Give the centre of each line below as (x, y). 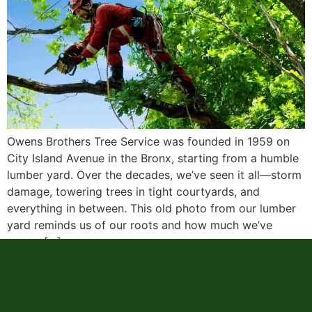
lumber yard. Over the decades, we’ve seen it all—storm (154, 174)
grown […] (34, 241)
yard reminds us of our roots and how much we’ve (140, 225)
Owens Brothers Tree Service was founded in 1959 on (148, 141)
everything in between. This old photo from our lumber (151, 208)
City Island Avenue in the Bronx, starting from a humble (153, 158)
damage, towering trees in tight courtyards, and (133, 191)
